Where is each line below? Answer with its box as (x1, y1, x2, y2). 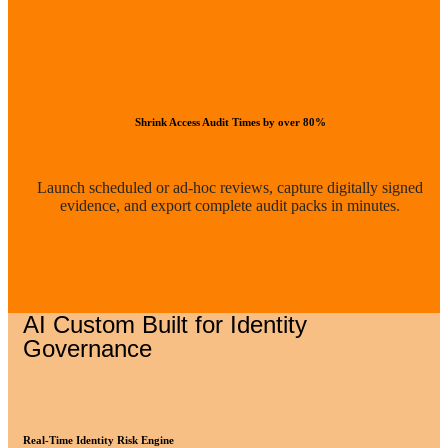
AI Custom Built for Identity (23, 311, 307, 338)
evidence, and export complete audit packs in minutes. (60, 197, 400, 214)
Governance (23, 335, 152, 362)
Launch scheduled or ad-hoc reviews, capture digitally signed (37, 179, 423, 196)
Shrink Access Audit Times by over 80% (134, 116, 326, 128)
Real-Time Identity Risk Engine (23, 434, 174, 446)
